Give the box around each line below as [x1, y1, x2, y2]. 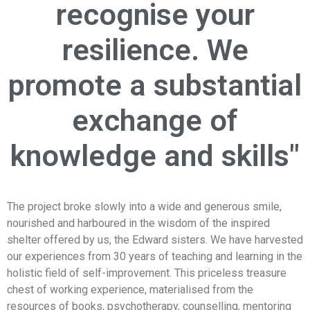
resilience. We [62, 32, 248, 67]
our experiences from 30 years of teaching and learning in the [7, 249, 302, 263]
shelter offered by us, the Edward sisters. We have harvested [7, 232, 303, 246]
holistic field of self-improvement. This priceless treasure [7, 266, 286, 280]
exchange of [72, 102, 238, 138]
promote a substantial [8, 67, 302, 102]
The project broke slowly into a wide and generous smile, [7, 199, 282, 213]
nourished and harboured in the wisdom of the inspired [7, 216, 270, 230]
